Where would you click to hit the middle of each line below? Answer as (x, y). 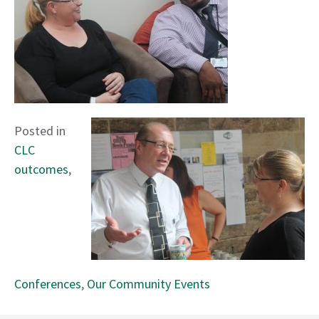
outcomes (41, 169)
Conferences (48, 284)
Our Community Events (148, 284)
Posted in (40, 131)
